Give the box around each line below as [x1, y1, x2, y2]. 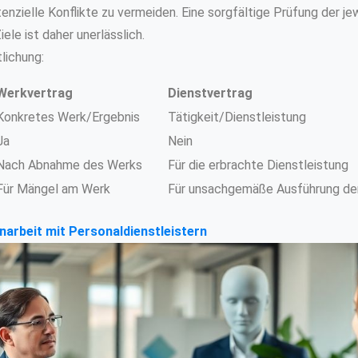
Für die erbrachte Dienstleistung [167, 157, 348, 173]
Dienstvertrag [167, 85, 253, 101]
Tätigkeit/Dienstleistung [167, 109, 306, 125]
